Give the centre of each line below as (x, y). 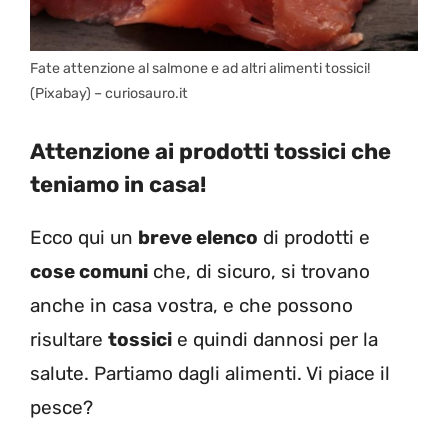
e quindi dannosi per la (275, 339)
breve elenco (198, 237)
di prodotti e (314, 237)
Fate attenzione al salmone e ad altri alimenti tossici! (200, 69)
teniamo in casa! (118, 184)
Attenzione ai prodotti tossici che (210, 151)
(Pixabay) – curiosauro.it (109, 94)
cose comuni (89, 271)
